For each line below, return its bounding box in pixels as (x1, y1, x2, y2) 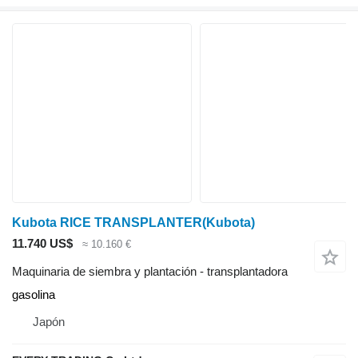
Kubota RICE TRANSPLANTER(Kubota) (12, 216, 255, 230)
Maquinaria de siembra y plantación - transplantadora (12, 264, 288, 278)
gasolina (12, 287, 55, 301)
